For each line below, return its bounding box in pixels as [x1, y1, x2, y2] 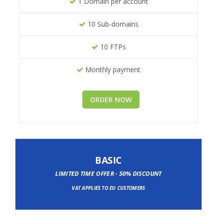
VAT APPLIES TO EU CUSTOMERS [72, 184, 145, 192]
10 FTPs [98, 42, 126, 52]
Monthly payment [83, 65, 140, 75]
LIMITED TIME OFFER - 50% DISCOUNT [55, 169, 162, 178]
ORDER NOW [90, 95, 132, 105]
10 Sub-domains [85, 19, 139, 29]
